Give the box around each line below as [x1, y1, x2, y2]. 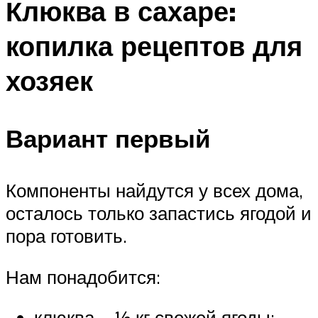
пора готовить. [6, 224, 127, 248]
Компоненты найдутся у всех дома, [6, 179, 303, 202]
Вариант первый [6, 122, 211, 154]
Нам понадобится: [6, 265, 160, 288]
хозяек [6, 62, 93, 98]
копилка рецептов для [6, 28, 302, 63]
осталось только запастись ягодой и [6, 202, 312, 225]
